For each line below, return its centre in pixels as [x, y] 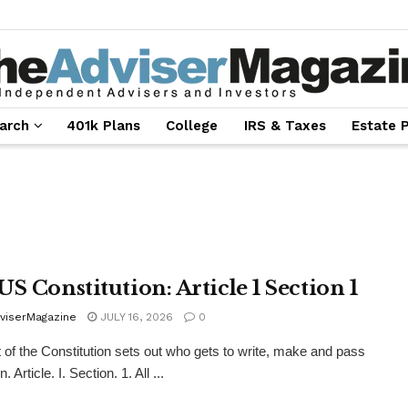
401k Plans [103, 126]
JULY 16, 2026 [135, 317]
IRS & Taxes [285, 126]
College [192, 126]
